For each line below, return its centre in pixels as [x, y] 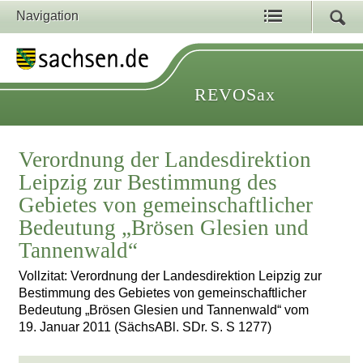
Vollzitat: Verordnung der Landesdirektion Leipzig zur [171, 276]
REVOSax [235, 94]
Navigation [47, 16]
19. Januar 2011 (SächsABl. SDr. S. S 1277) [145, 327]
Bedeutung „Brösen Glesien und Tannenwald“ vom [164, 310]
